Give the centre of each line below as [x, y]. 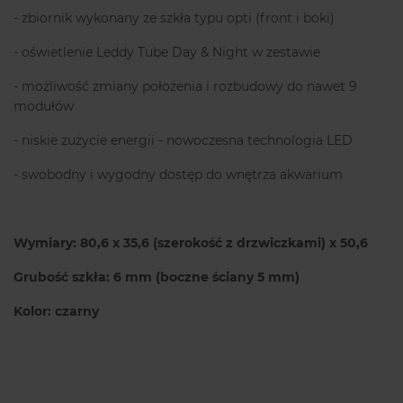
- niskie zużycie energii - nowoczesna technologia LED [183, 141]
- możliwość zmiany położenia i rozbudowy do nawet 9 [185, 87]
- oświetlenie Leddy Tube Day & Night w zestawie [167, 53]
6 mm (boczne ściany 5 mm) [206, 278]
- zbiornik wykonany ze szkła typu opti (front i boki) [174, 18]
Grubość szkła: [63, 278]
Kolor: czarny [56, 312]
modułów [44, 107]
